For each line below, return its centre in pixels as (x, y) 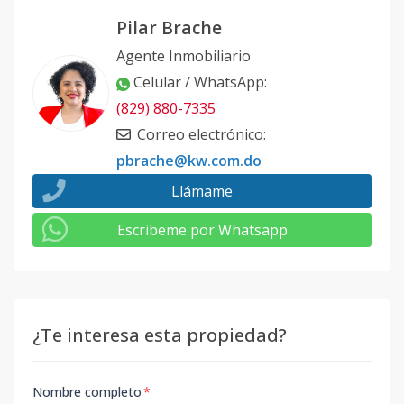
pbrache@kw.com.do (189, 161)
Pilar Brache (169, 28)
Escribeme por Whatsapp (202, 230)
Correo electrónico (200, 135)
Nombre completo (87, 392)
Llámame (202, 192)
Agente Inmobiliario (184, 56)
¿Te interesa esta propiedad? (160, 335)
